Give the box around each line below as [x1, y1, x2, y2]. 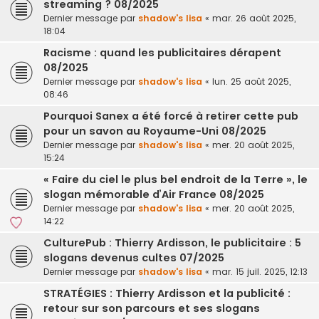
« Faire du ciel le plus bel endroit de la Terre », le [43, 172, 308, 187]
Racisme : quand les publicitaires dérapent [43, 46, 281, 61]
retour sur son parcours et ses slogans [43, 301, 260, 316]
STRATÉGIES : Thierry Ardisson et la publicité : [43, 286, 291, 301]
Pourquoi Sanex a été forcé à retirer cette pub [43, 109, 298, 124]
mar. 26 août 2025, [212, 12, 296, 25]
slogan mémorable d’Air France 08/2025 [43, 187, 264, 202]
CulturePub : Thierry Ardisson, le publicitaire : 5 [43, 236, 301, 251]
